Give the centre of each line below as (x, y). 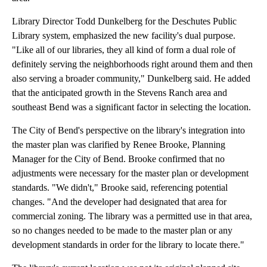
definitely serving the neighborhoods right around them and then (132, 64)
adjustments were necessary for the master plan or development (130, 173)
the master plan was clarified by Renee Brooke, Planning (119, 145)
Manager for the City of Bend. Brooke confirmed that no (118, 159)
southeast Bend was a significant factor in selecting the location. (131, 107)
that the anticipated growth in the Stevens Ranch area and (119, 93)
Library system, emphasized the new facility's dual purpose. (124, 36)
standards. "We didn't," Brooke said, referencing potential (120, 188)
